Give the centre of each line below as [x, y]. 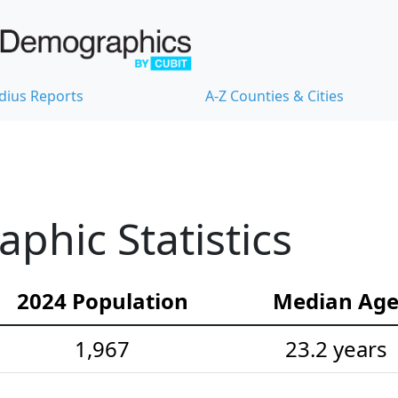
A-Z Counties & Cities [275, 96]
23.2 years [336, 349]
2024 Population [102, 301]
